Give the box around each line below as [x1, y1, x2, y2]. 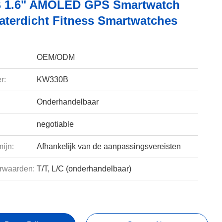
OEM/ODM [36, 53, 75, 61]
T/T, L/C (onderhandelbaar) [36, 165, 131, 173]
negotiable [36, 120, 74, 128]
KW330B [36, 75, 68, 84]
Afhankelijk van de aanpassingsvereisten [36, 142, 181, 151]
